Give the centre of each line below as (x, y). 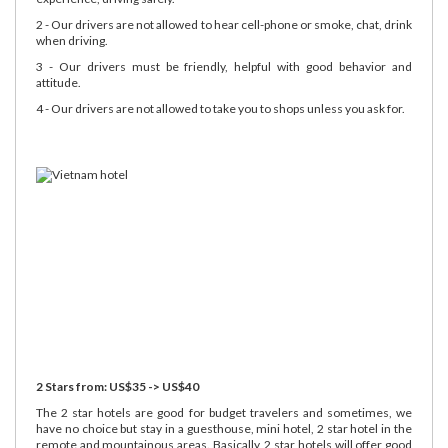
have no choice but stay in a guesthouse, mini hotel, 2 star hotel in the (224, 428)
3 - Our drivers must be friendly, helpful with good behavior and (224, 66)
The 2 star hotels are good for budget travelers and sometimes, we (224, 412)
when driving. (72, 40)
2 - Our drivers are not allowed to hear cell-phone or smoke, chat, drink (224, 24)
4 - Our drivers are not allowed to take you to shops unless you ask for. (220, 108)
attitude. (58, 82)
